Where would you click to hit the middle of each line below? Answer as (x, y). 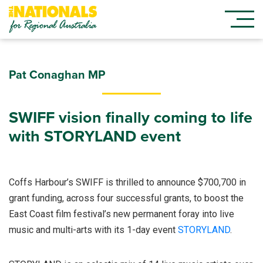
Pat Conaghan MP (57, 75)
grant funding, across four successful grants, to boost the (126, 198)
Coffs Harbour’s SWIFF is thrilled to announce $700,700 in (127, 182)
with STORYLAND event (95, 136)
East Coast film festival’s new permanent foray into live (122, 214)
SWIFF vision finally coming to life (131, 117)
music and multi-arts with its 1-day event (93, 230)
